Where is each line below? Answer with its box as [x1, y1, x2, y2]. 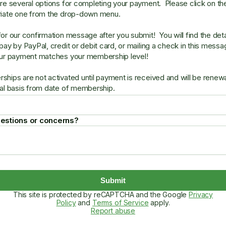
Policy [56, 198, 76, 207]
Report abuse [90, 206, 136, 215]
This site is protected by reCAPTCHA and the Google [13, 190, 189, 199]
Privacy [189, 190, 213, 199]
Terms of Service [92, 198, 149, 207]
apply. [148, 198, 170, 207]
